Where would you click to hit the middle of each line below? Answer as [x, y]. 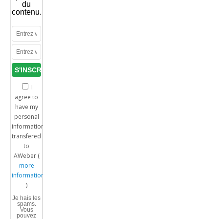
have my [26, 107]
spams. [26, 204]
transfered [27, 136]
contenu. [27, 12]
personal [26, 117]
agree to [26, 97]
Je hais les [26, 198]
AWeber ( [26, 156]
